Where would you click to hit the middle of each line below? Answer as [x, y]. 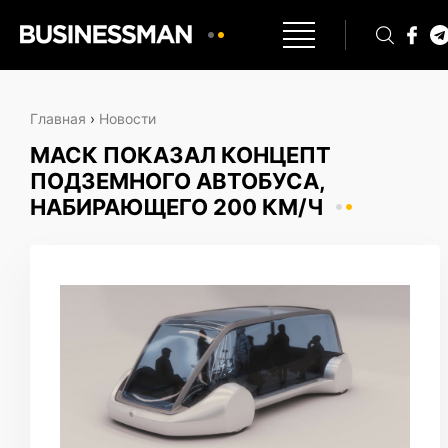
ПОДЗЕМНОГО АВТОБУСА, [177, 181]
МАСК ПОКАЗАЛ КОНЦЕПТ [180, 155]
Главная [58, 118]
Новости [127, 118]
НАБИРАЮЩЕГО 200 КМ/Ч [177, 207]
